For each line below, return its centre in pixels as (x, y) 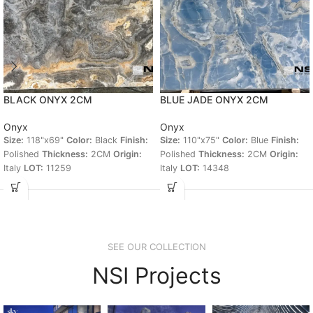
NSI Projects (156, 275)
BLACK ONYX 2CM (48, 99)
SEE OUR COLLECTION (156, 246)
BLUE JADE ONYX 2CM (214, 99)
